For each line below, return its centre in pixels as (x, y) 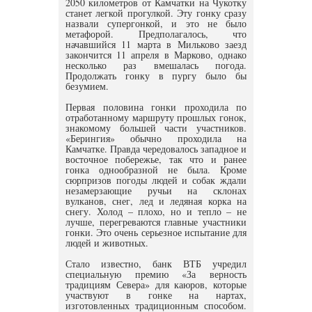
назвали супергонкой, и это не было (156, 23)
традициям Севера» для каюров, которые (156, 284)
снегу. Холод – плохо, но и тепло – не (156, 211)
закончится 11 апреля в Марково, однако (156, 55)
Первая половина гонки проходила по (156, 107)
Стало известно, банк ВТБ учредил (156, 264)
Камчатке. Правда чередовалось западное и (156, 149)
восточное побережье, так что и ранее (156, 159)
